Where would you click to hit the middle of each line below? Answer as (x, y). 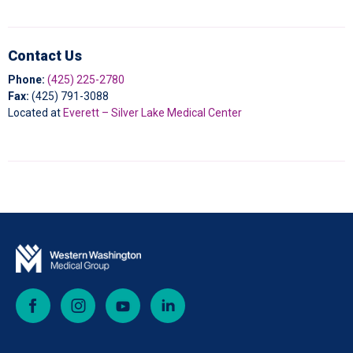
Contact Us (45, 56)
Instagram (121, 297)
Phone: (26, 80)
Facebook (75, 297)
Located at (35, 113)
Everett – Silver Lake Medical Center (152, 113)
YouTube (163, 297)
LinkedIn (206, 297)
